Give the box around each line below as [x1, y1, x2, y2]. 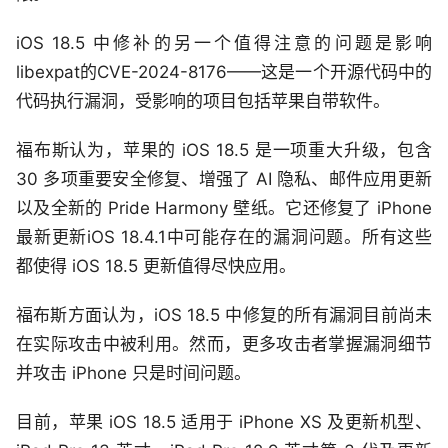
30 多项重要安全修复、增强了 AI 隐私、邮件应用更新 [16, 169, 432, 190]
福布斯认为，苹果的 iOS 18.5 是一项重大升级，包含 [16, 140, 432, 161]
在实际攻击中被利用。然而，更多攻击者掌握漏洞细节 [16, 334, 432, 355]
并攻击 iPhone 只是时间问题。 [16, 363, 251, 384]
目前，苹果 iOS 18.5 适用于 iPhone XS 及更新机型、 [16, 412, 432, 433]
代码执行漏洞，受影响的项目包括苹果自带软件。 [16, 91, 390, 112]
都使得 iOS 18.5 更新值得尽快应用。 [16, 256, 296, 277]
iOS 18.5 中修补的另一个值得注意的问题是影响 [16, 33, 432, 54]
